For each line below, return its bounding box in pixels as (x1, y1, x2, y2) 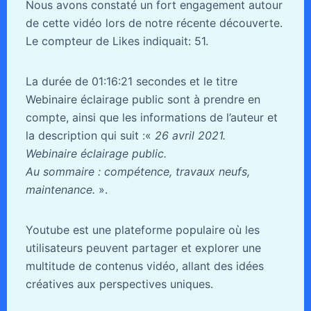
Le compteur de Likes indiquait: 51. (25, 34, 208, 49)
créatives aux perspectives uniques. (25, 277, 213, 292)
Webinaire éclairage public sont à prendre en (25, 92, 260, 107)
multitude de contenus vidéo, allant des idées (25, 259, 264, 274)
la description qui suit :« (25, 128, 151, 143)
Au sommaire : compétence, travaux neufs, (25, 165, 250, 179)
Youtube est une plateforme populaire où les (25, 223, 260, 237)
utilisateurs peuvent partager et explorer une (25, 241, 261, 255)
